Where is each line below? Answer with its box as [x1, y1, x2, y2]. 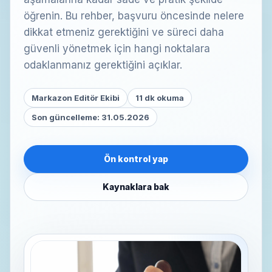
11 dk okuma [135, 93, 184, 103]
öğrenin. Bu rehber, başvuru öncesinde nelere [24, 10, 244, 22]
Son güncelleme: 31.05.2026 [32, 112, 149, 122]
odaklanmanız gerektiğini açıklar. [24, 59, 182, 71]
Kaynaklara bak [103, 182, 169, 192]
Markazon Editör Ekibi [32, 93, 120, 103]
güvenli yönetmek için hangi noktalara [24, 42, 210, 55]
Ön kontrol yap [104, 154, 168, 164]
